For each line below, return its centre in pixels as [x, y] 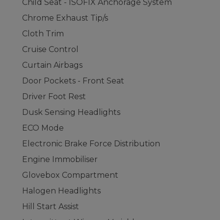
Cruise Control [50, 49]
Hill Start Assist [51, 206]
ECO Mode [43, 128]
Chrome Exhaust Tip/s [65, 18]
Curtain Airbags [52, 65]
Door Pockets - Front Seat [73, 81]
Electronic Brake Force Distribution [91, 144]
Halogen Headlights [61, 191]
